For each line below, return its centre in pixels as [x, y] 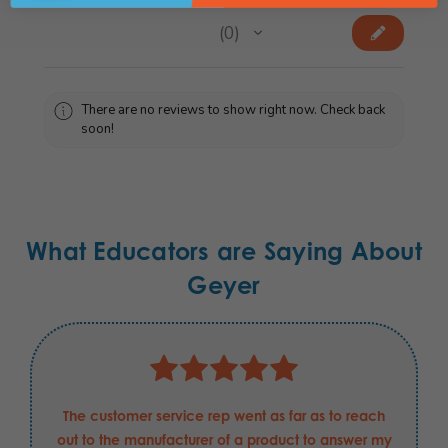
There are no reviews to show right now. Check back [233, 109]
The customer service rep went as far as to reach [224, 415]
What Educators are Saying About [224, 250]
